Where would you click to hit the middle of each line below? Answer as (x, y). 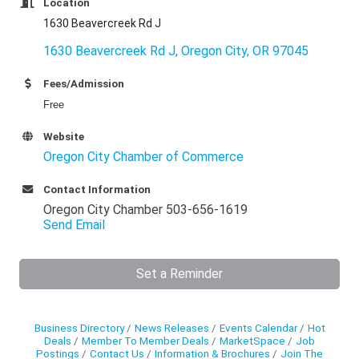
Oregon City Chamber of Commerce (143, 157)
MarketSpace (252, 341)
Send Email (74, 225)
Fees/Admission (84, 84)
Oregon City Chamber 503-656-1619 (145, 210)
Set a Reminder (179, 274)
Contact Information (97, 190)
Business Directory (79, 328)
